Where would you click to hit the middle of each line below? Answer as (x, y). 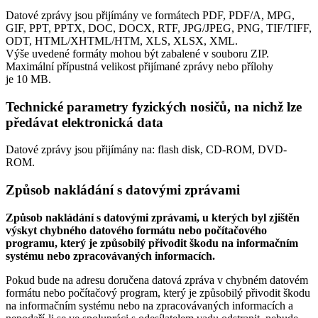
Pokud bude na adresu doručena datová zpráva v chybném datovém (157, 280)
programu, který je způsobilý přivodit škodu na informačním (152, 243)
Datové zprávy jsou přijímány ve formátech (104, 15)
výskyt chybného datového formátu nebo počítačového (136, 230)
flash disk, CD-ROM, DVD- (222, 150)
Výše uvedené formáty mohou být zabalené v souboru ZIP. (137, 53)
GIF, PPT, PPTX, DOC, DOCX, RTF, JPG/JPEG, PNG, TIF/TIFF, (159, 28)
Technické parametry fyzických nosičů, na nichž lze (154, 106)
